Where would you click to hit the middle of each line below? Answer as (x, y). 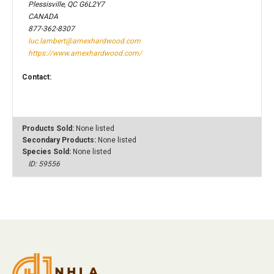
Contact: (37, 77)
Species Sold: (47, 152)
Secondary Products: (60, 140)
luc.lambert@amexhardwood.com (84, 41)
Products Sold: (49, 128)
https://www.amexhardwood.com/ (85, 53)
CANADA (43, 17)
